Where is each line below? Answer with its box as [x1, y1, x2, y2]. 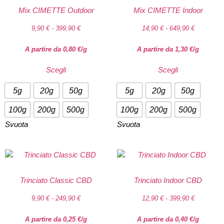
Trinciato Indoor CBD [134, 175, 202, 184]
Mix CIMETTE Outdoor [18, 5, 94, 14]
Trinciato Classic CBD [20, 175, 92, 184]
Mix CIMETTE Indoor [133, 5, 203, 14]
